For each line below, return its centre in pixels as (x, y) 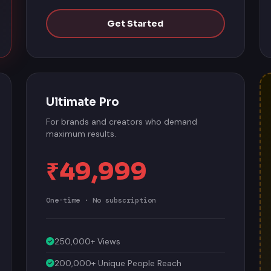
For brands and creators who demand (122, 120)
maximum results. (81, 132)
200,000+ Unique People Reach (118, 261)
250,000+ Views (88, 240)
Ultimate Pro (83, 100)
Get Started (135, 22)
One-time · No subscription (101, 198)
